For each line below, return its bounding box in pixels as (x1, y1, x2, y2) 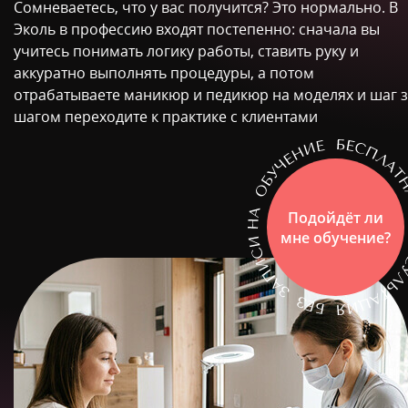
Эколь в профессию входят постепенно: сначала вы (14, 19, 380, 39)
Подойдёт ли (288, 207, 383, 228)
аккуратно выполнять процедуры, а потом (14, 63, 314, 83)
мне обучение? (280, 227, 391, 248)
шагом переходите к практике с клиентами (14, 107, 318, 127)
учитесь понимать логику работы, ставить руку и (14, 41, 359, 61)
